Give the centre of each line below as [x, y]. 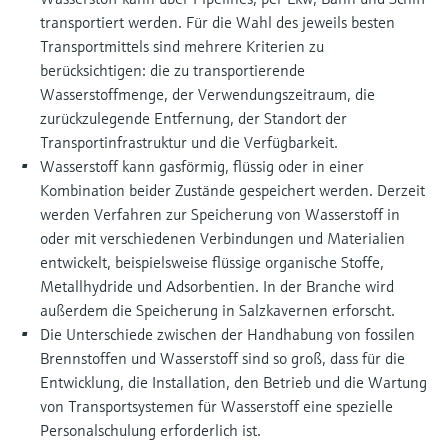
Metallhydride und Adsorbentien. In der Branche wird [217, 286]
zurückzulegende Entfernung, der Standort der [193, 118]
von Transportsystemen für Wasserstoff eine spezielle [216, 406]
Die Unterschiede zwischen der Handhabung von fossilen [227, 334]
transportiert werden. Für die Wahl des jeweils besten [217, 22]
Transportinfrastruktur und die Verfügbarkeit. [189, 142]
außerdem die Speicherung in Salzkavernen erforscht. [217, 310]
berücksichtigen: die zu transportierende [172, 70]
